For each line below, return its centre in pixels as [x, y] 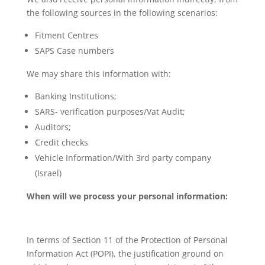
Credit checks [61, 142]
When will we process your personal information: [127, 196]
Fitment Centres [66, 35]
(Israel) [48, 173]
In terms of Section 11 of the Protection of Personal [127, 240]
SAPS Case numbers [74, 51]
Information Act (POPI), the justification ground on [125, 253]
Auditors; [53, 127]
